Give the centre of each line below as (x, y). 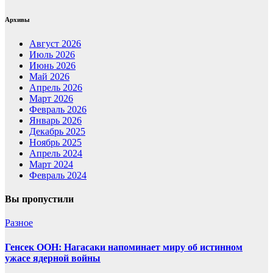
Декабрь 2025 (57, 131)
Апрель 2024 (56, 153)
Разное (19, 223)
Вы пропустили (39, 199)
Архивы (17, 19)
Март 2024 (51, 164)
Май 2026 (49, 76)
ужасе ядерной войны (53, 258)
